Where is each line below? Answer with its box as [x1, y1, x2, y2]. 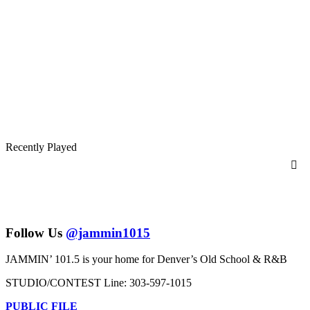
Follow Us [6, 225, 66, 240]
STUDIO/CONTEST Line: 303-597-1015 [6, 277, 192, 289]
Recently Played [6, 140, 77, 153]
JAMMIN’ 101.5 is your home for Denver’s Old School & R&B [6, 253, 287, 266]
